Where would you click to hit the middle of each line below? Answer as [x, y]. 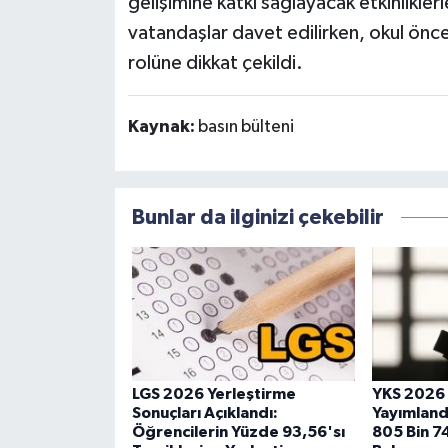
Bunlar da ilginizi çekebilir [257, 217]
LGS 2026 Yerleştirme [213, 393]
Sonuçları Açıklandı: [204, 412]
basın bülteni [245, 126]
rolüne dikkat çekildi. [215, 62]
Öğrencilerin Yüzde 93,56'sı [238, 431]
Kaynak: [162, 126]
